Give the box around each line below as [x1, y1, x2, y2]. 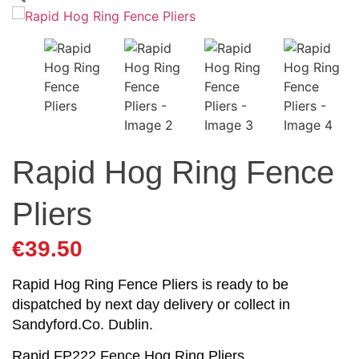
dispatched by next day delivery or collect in [12, 296, 290, 313]
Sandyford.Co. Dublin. [12, 316, 153, 333]
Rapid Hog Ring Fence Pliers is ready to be [12, 276, 288, 292]
